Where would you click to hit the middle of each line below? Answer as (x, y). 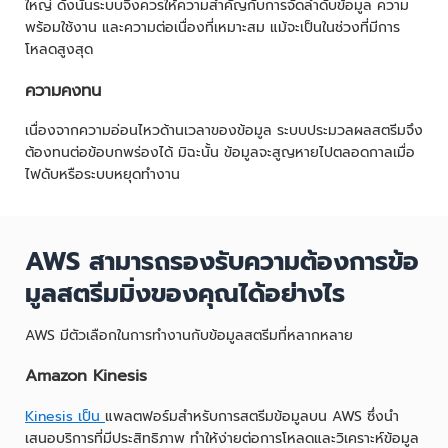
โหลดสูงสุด (59, 50)
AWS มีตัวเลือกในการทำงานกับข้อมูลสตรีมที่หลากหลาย (191, 335)
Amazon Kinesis (86, 376)
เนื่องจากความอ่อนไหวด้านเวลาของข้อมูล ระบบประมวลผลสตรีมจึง (224, 130)
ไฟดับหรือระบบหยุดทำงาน (102, 174)
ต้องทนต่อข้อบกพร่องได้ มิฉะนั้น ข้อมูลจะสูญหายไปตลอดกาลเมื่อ (220, 152)
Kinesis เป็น (65, 416)
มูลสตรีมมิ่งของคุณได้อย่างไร (185, 294)
